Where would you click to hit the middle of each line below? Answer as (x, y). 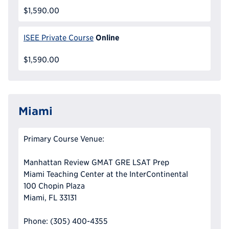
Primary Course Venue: (64, 139)
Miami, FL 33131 (50, 198)
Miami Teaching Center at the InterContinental (106, 174)
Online (107, 38)
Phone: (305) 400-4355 (66, 221)
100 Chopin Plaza (54, 186)
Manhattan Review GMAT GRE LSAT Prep (96, 163)
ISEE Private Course (59, 38)
